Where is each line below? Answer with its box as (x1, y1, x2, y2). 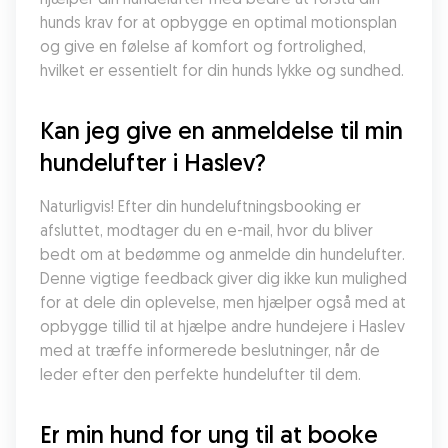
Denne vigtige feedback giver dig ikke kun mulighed (40, 268, 407, 288)
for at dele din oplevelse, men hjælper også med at (40, 292, 406, 312)
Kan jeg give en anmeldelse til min (40, 115, 403, 145)
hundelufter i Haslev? (40, 147, 266, 177)
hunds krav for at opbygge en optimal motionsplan (40, 12, 397, 32)
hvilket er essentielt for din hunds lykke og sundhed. (40, 60, 404, 80)
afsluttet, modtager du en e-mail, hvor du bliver (40, 220, 373, 240)
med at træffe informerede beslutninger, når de (40, 340, 380, 360)
